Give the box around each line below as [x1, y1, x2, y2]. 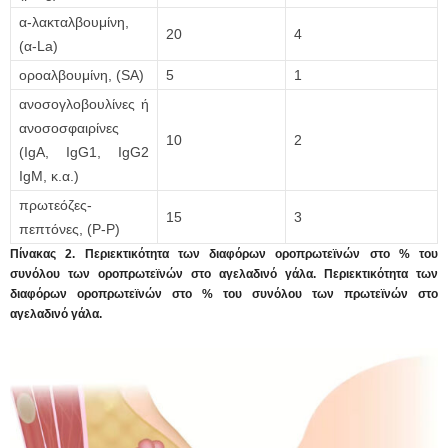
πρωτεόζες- [19, 197, 92, 214]
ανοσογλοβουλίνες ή [19, 96, 149, 113]
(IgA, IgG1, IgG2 [19, 144, 149, 161]
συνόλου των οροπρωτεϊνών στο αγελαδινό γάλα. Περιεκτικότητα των [10, 267, 438, 282]
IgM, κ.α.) [19, 168, 79, 185]
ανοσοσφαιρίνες [19, 120, 119, 137]
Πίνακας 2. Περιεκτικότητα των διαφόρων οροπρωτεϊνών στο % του [10, 247, 438, 262]
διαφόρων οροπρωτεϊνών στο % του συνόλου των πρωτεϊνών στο [10, 287, 438, 302]
